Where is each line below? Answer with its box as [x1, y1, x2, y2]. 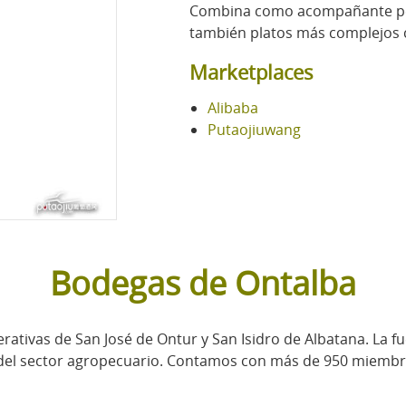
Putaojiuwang [208, 119, 301, 140]
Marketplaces [189, 58, 314, 85]
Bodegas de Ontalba [50, 260, 356, 304]
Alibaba [208, 97, 258, 118]
